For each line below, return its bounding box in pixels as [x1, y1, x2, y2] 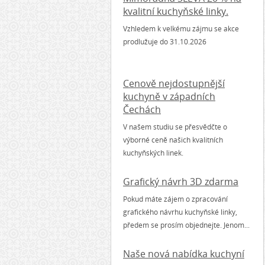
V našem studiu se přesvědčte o [123, 122, 227, 132]
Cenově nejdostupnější [123, 77, 225, 90]
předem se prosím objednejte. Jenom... [123, 220, 250, 230]
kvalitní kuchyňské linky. [123, 5, 228, 18]
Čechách [123, 103, 161, 116]
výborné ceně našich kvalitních [123, 135, 223, 145]
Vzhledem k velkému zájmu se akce [123, 24, 239, 34]
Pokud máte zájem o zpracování [123, 194, 228, 204]
